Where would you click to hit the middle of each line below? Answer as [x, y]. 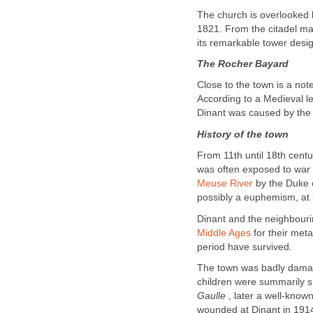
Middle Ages [224, 233]
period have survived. [245, 247]
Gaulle [211, 296]
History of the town [243, 134]
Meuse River [225, 184]
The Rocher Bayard [243, 64]
